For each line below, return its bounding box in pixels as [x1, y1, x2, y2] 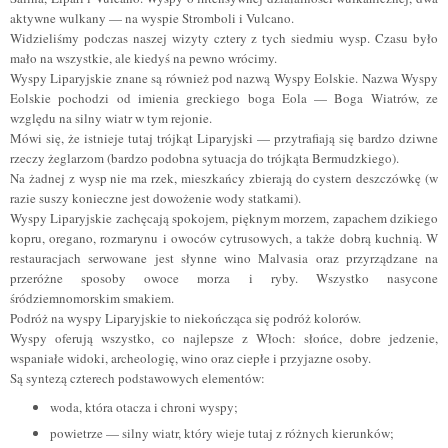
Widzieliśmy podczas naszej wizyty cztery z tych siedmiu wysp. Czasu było [10, 29, 438, 48]
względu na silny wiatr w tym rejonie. [10, 109, 216, 128]
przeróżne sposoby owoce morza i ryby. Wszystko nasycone [10, 269, 438, 288]
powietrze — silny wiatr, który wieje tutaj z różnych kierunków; [49, 424, 398, 443]
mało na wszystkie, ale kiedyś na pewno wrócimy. [10, 49, 281, 68]
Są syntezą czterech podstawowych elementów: [10, 369, 265, 388]
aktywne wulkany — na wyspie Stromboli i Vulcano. [10, 9, 298, 28]
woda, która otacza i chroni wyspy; [49, 398, 238, 417]
